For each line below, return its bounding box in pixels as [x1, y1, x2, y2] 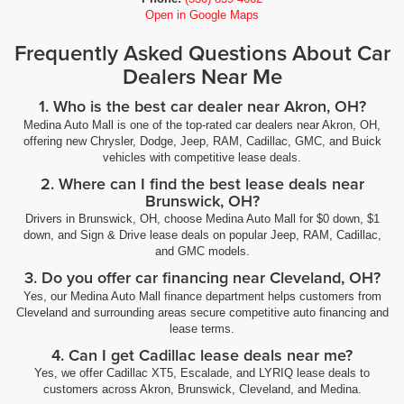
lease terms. [170, 321, 234, 335]
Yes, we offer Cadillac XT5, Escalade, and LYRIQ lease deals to [34, 366, 370, 381]
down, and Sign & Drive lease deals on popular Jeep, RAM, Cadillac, [23, 228, 381, 243]
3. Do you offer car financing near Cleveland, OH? [23, 266, 381, 289]
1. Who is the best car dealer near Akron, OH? [38, 95, 366, 118]
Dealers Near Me [122, 60, 282, 93]
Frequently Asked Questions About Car [14, 37, 390, 69]
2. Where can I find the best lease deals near [40, 171, 364, 195]
